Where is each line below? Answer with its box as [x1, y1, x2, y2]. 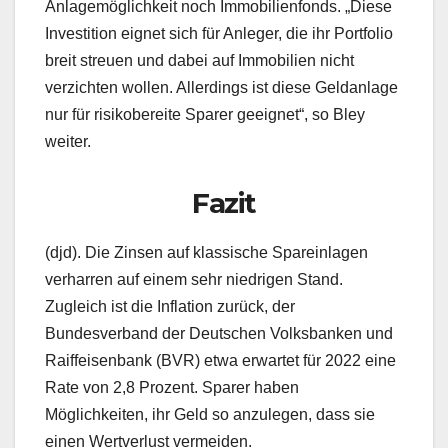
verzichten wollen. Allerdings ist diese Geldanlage [45, 79, 398, 97]
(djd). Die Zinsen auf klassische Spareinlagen [45, 244, 368, 262]
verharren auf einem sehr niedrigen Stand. [45, 271, 343, 289]
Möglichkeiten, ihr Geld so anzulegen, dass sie [45, 406, 375, 424]
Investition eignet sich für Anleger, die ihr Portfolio [45, 25, 393, 43]
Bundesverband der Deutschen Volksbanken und [45, 325, 393, 343]
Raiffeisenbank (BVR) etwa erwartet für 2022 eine [45, 352, 396, 370]
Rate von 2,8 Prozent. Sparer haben [45, 379, 299, 397]
